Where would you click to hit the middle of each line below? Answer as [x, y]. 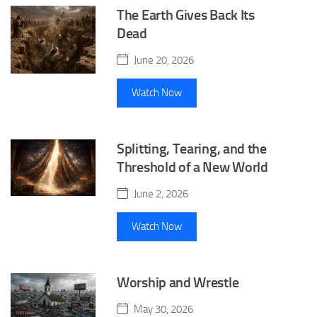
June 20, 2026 [164, 60]
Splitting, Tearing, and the [192, 148]
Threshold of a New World [192, 167]
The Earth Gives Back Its [186, 15]
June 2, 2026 [161, 194]
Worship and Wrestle [178, 282]
